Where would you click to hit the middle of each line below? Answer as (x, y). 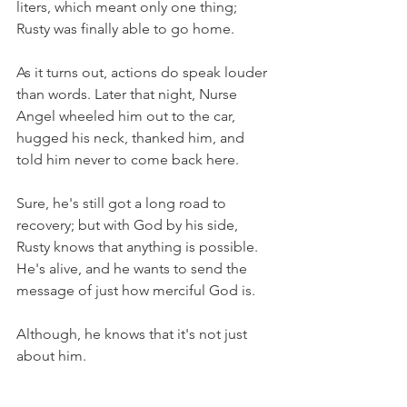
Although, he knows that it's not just (134, 333)
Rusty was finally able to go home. (127, 28)
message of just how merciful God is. (136, 290)
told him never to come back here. (129, 159)
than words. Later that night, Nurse (129, 94)
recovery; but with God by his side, (129, 224)
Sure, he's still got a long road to (123, 203)
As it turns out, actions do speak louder (144, 72)
